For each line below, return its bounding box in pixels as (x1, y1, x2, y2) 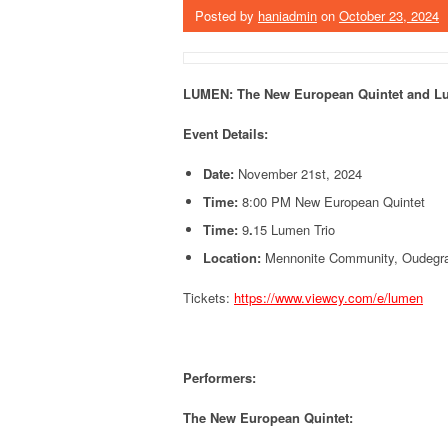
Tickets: (183, 288, 234, 308)
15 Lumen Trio (253, 220, 335, 240)
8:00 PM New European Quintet (238, 192, 425, 212)
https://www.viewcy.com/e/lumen (234, 288, 423, 308)
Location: (203, 248, 261, 268)
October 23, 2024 (339, 6, 439, 26)
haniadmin (258, 6, 317, 26)
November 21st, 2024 (234, 164, 362, 184)
